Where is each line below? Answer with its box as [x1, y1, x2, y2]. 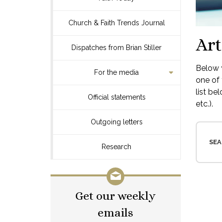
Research [102, 143, 132, 151]
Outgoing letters [90, 118, 143, 126]
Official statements [87, 93, 146, 101]
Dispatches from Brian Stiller [71, 44, 162, 52]
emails [98, 206, 134, 220]
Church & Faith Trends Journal [68, 19, 165, 27]
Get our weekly [75, 189, 156, 203]
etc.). [195, 99, 213, 109]
